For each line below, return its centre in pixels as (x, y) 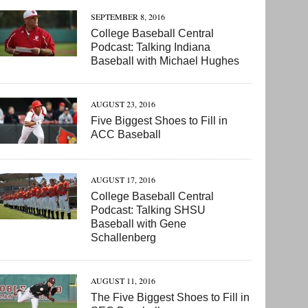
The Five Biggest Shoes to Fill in (170, 298)
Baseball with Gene (139, 224)
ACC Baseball (126, 135)
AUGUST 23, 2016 (123, 104)
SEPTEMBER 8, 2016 (128, 17)
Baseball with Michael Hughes (165, 61)
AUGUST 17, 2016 (123, 180)
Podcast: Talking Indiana (151, 47)
